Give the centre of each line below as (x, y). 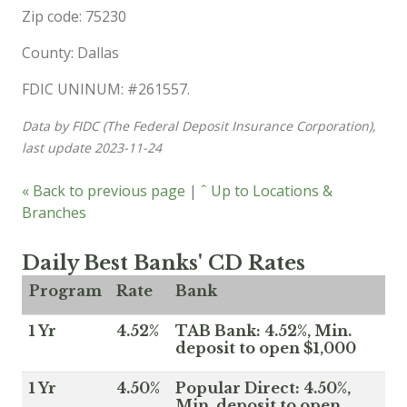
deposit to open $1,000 (266, 347)
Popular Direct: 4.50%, (263, 387)
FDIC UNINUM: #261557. (106, 89)
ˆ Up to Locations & (267, 190)
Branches (54, 212)
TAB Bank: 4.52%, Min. (263, 330)
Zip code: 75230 (74, 16)
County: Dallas (70, 52)
